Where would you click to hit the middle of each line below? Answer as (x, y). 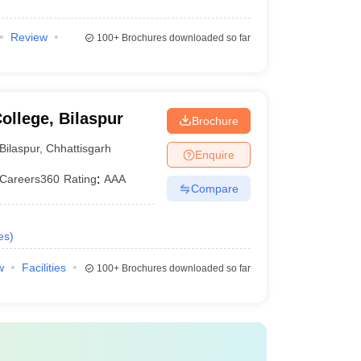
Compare (214, 188)
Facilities (44, 268)
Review (29, 37)
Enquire (214, 154)
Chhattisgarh (79, 148)
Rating (81, 179)
